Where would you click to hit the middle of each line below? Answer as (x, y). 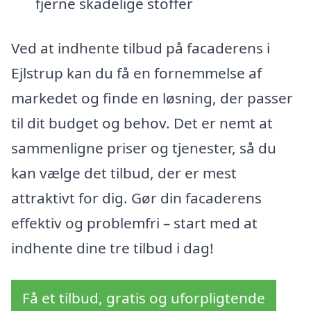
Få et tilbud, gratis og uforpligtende (144, 297)
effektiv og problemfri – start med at (134, 222)
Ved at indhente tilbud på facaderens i (141, 48)
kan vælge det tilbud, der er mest (124, 173)
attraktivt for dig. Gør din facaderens (136, 197)
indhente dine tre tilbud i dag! (112, 247)
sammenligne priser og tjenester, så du (144, 148)
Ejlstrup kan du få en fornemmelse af (136, 73)
